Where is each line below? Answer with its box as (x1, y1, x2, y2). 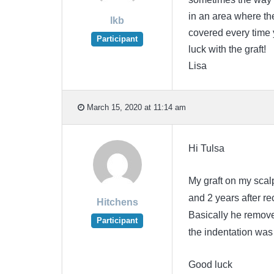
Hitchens (96, 197, 138, 208)
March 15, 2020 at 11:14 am (84, 102, 186, 112)
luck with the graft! (188, 44, 266, 55)
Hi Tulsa (188, 143, 224, 154)
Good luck (188, 259, 232, 270)
